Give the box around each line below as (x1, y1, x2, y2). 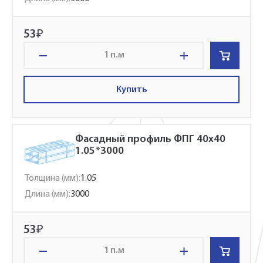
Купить (116, 85, 147, 95)
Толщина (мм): (25, 174, 80, 183)
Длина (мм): (25, 190, 70, 199)
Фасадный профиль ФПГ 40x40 (75, 134, 225, 145)
